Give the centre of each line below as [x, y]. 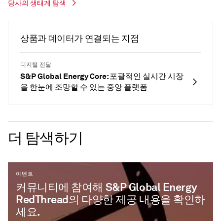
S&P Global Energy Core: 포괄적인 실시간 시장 [102, 76]
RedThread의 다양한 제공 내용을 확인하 [110, 200]
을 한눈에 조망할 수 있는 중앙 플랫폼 [84, 87]
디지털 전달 [36, 65]
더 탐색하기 [46, 138]
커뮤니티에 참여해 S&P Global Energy [107, 187]
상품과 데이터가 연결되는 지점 [80, 38]
